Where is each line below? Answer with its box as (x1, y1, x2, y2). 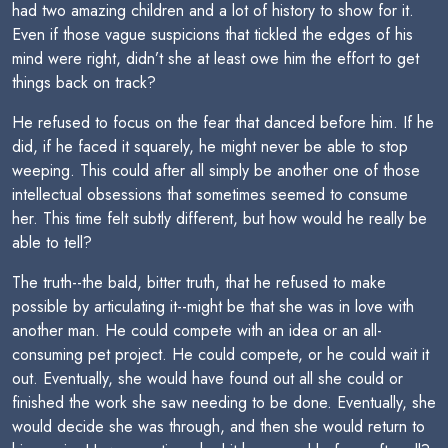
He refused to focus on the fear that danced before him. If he (12, 111, 434, 134)
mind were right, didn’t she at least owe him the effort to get (12, 47, 419, 70)
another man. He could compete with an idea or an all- (12, 319, 382, 342)
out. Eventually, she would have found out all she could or (12, 367, 403, 390)
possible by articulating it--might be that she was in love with (12, 295, 414, 318)
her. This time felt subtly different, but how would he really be (12, 207, 427, 230)
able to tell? (12, 231, 92, 254)
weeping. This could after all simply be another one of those (12, 159, 420, 182)
